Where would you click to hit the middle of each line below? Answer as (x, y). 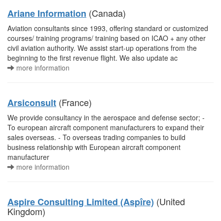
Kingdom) (26, 211)
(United (169, 201)
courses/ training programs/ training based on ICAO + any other (107, 38)
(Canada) (106, 13)
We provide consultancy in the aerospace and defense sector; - (106, 117)
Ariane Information (47, 13)
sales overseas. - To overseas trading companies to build (96, 137)
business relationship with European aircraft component (94, 147)
